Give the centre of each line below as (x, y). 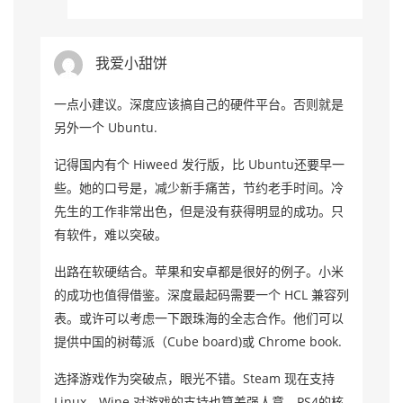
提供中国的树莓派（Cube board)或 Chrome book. (198, 341)
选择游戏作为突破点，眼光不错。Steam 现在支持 (194, 378)
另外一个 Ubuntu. (106, 127)
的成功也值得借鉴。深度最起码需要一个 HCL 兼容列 (201, 295)
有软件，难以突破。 (111, 234)
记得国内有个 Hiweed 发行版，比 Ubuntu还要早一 (199, 164)
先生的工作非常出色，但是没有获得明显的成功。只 (199, 211)
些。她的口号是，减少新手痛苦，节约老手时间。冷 (199, 188)
